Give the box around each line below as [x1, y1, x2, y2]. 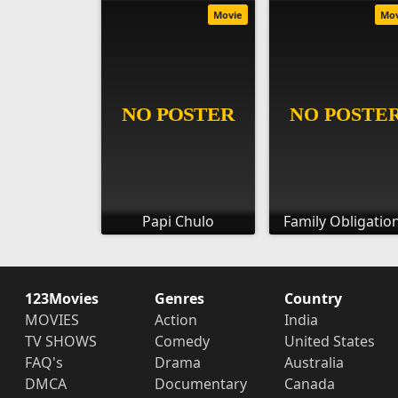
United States [283, 331, 375, 351]
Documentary [154, 374, 247, 394]
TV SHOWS [25, 331, 97, 351]
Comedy [154, 331, 210, 351]
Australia [283, 353, 344, 372]
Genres [154, 289, 204, 308]
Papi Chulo [141, 211, 214, 231]
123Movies [25, 289, 99, 308]
